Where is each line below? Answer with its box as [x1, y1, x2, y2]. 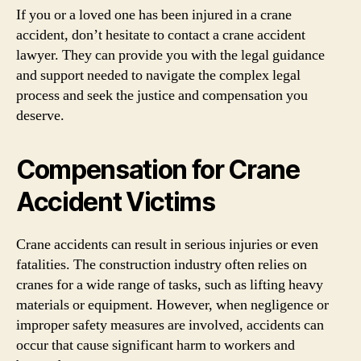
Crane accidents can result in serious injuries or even [16, 234, 318, 254]
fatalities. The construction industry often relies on [16, 255, 307, 274]
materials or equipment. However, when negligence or [16, 295, 329, 314]
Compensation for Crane [16, 153, 300, 185]
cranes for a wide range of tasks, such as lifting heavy [16, 275, 323, 294]
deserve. [16, 106, 64, 125]
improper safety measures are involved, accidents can [16, 315, 324, 334]
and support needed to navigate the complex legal [16, 65, 301, 85]
